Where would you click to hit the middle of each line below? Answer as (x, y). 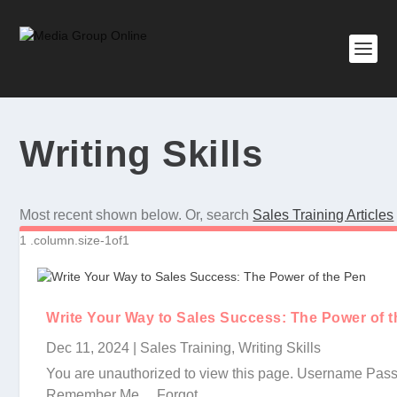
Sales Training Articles (323, 215)
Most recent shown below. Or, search (136, 215)
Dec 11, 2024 (88, 348)
